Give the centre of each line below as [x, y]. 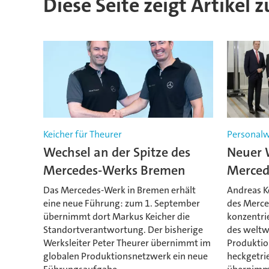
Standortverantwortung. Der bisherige [123, 229]
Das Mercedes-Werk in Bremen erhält [119, 190]
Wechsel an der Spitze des [116, 153]
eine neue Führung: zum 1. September [121, 203]
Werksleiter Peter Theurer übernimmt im [127, 243]
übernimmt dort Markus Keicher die [116, 216]
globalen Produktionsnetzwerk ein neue [125, 256]
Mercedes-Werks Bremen [114, 171]
